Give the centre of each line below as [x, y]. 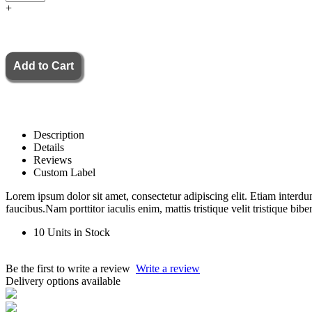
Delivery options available [63, 281]
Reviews [53, 159]
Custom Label [64, 172]
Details [49, 147]
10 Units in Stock [72, 232]
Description [59, 134]
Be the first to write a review [71, 268]
